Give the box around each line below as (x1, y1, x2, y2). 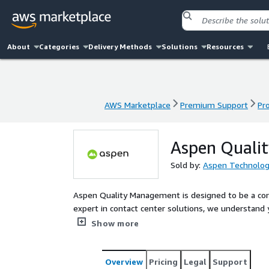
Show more (91, 218, 139, 228)
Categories (39, 42, 80, 51)
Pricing (149, 256, 178, 267)
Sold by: (171, 160, 203, 170)
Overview (105, 256, 143, 267)
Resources (206, 42, 244, 51)
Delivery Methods (88, 42, 153, 51)
